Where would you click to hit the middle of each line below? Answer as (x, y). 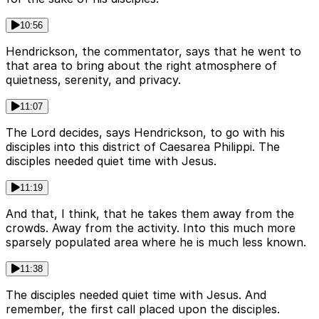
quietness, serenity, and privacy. (93, 80)
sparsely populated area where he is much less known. (156, 242)
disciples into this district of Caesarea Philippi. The (143, 147)
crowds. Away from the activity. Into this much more (151, 228)
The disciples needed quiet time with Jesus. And (136, 295)
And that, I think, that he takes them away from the (150, 214)
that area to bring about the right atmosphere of (141, 66)
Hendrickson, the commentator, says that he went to (153, 52)
